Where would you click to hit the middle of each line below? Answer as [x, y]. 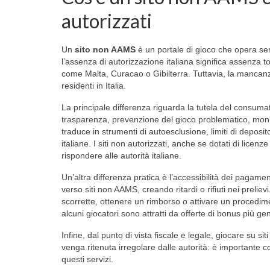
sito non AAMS [105, 49]
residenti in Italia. [94, 85]
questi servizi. [87, 259]
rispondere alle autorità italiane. [121, 155]
